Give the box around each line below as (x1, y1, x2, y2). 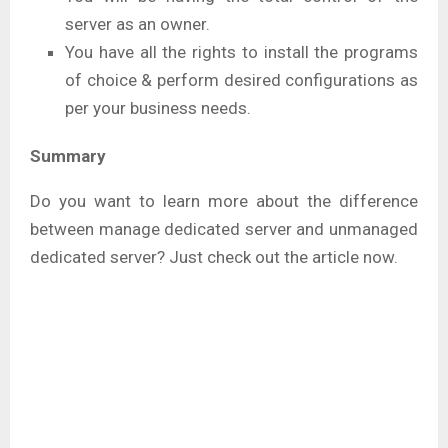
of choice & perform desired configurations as (65, 70, 418, 91)
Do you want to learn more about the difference (30, 191, 418, 212)
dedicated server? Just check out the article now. (30, 247, 398, 268)
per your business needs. (65, 98, 251, 119)
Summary (30, 146, 106, 167)
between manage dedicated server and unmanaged (30, 219, 418, 240)
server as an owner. (65, 14, 210, 35)
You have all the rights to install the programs (65, 42, 418, 63)
